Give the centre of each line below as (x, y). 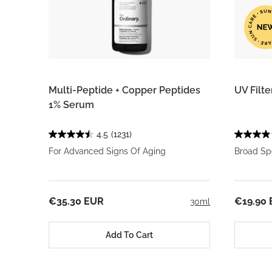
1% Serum (71, 105)
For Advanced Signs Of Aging (107, 151)
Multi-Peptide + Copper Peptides (124, 90)
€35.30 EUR (76, 201)
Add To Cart (129, 235)
